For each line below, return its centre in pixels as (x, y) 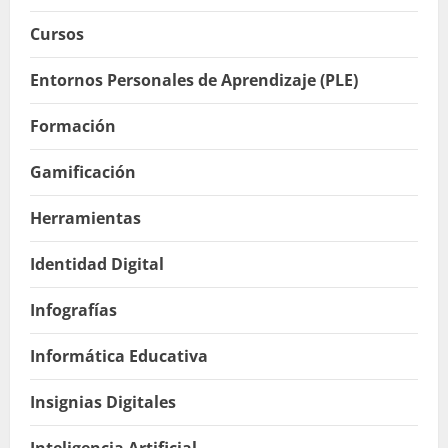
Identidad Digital (97, 263)
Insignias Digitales (103, 401)
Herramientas (85, 217)
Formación (73, 125)
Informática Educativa (119, 355)
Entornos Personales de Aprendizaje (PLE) (194, 79)
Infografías (73, 309)
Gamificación (83, 171)
